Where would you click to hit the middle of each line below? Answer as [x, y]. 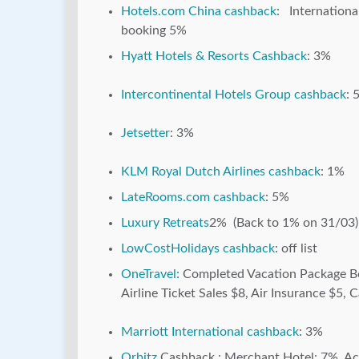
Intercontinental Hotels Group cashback [234, 95]
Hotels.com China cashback [199, 12]
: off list [296, 249]
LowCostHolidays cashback [198, 249]
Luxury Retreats [165, 223]
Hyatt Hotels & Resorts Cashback [214, 56]
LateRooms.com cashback [193, 198]
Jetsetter [145, 133]
